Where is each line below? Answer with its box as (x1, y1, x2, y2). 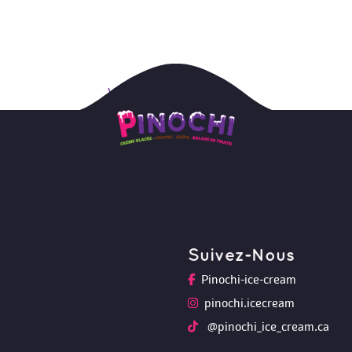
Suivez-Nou (188, 247, 295, 264)
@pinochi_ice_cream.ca (204, 320, 329, 334)
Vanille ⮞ (108, 83, 152, 100)
